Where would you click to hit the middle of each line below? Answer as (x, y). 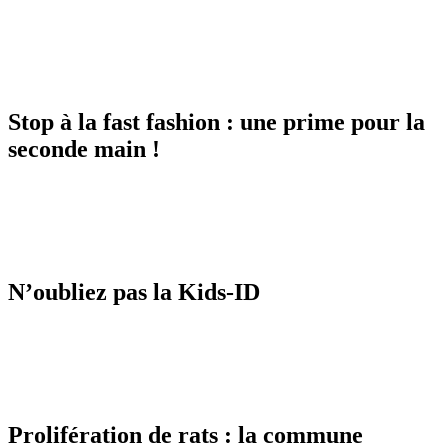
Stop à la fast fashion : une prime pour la (216, 122)
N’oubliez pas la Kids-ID (134, 291)
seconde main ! (84, 149)
